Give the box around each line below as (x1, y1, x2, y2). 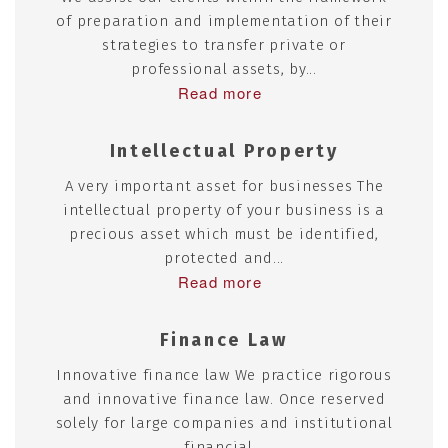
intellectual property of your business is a (62, 201, 386, 219)
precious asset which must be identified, (69, 225, 379, 243)
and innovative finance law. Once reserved (62, 390, 386, 408)
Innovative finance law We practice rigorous (56, 366, 392, 384)
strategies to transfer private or (102, 36, 346, 54)
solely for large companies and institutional (55, 414, 393, 432)
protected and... (164, 249, 284, 267)
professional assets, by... (131, 60, 317, 78)
